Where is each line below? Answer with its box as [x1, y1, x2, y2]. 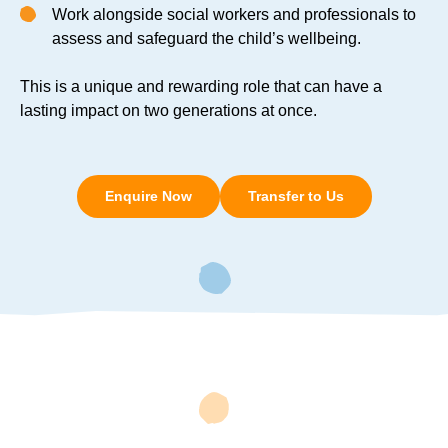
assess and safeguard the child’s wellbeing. [52, 30, 361, 48]
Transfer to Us [247, 187, 344, 204]
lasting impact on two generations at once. [20, 102, 317, 120]
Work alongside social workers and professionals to [52, 6, 416, 24]
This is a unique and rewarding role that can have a [20, 78, 382, 96]
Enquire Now [104, 187, 192, 204]
